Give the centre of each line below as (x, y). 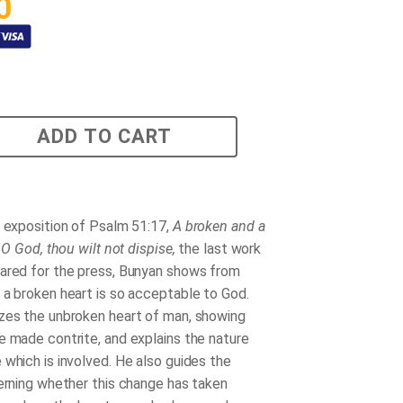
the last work (218, 248)
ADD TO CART (104, 136)
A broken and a (219, 226)
